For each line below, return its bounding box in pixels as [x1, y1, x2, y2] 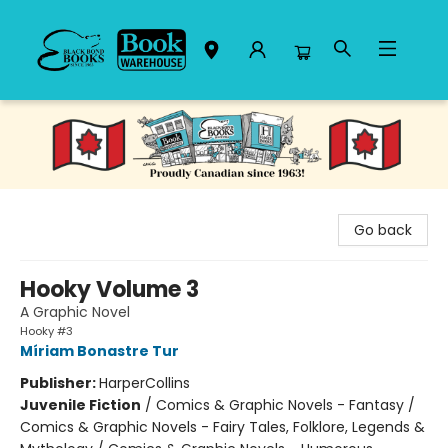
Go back [354, 219, 412, 240]
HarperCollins [99, 372, 190, 393]
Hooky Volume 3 [20, 273, 199, 305]
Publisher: [20, 372, 99, 393]
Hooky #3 [20, 322, 73, 339]
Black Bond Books [15, 109, 134, 129]
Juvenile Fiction [20, 394, 141, 415]
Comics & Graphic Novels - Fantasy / [156, 394, 415, 415]
